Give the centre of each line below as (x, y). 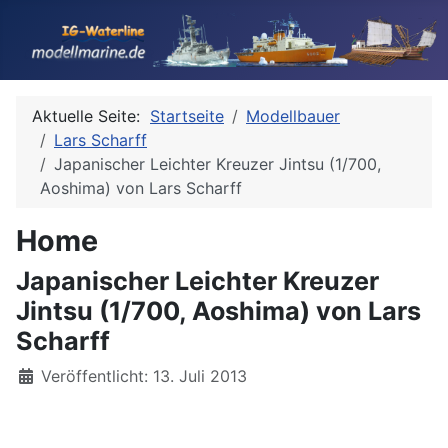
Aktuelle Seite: (91, 116)
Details (42, 375)
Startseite (187, 116)
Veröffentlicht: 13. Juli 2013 (144, 376)
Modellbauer (293, 116)
